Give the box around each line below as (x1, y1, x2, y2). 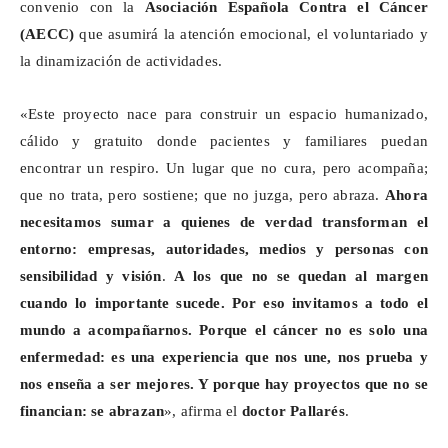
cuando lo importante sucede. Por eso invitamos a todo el (20, 295, 428, 312)
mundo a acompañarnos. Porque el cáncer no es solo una (20, 322, 428, 339)
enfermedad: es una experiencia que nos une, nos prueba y (20, 349, 428, 366)
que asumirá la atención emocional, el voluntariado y (74, 26, 428, 43)
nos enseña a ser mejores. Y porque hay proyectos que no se (20, 376, 428, 393)
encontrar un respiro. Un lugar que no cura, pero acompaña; (20, 160, 428, 177)
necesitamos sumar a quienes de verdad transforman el (20, 214, 428, 231)
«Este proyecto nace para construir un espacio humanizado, (20, 106, 428, 123)
